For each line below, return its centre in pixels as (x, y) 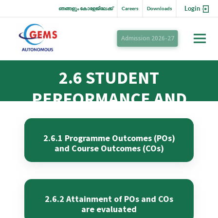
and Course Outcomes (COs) (109, 148)
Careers (130, 9)
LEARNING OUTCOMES (109, 120)
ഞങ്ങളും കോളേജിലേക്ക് (86, 9)
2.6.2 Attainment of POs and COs (109, 199)
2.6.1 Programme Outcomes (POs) (109, 138)
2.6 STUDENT (109, 78)
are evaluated (109, 209)
